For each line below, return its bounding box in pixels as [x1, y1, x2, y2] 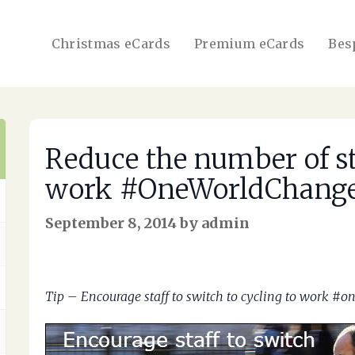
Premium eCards [193, 36, 305, 52]
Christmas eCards [51, 36, 170, 52]
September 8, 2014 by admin [45, 214, 250, 232]
